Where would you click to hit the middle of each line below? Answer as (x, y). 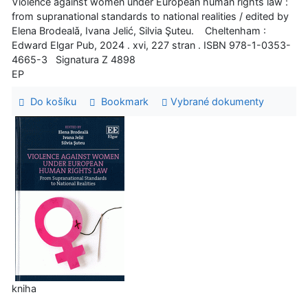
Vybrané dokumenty (216, 101)
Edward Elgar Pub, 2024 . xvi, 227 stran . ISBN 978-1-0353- (151, 45)
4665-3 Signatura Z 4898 (74, 59)
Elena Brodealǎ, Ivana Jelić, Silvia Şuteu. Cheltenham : (139, 30)
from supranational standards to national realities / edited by (150, 16)
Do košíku (50, 101)
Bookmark (122, 101)
